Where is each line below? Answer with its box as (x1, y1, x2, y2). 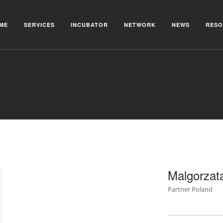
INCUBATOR (71, 21, 108, 28)
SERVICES (24, 21, 55, 28)
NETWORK (124, 21, 156, 28)
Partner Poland (167, 185, 213, 194)
